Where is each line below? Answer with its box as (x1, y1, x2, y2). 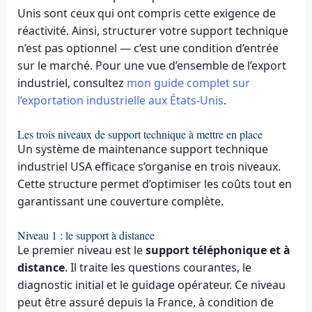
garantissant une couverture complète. (17, 194, 224, 210)
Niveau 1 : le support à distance (17, 227, 155, 242)
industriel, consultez (17, 75, 127, 91)
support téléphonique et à (145, 242, 290, 258)
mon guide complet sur (126, 75, 250, 91)
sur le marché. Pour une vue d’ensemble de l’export (17, 58, 286, 74)
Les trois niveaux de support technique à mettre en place (17, 127, 263, 142)
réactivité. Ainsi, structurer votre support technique (17, 23, 288, 39)
